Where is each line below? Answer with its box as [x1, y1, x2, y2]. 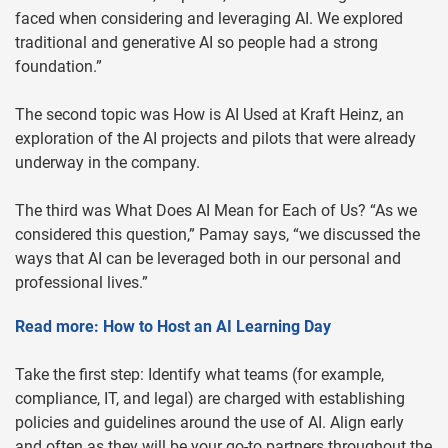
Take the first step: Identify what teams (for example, [15, 365, 384, 385]
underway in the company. [15, 153, 200, 173]
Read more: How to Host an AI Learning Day [15, 317, 331, 337]
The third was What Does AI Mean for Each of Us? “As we [15, 201, 417, 221]
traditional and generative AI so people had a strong [15, 33, 378, 53]
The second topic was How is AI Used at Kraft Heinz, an [15, 105, 404, 125]
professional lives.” [15, 273, 148, 293]
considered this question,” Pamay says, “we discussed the [15, 225, 420, 245]
